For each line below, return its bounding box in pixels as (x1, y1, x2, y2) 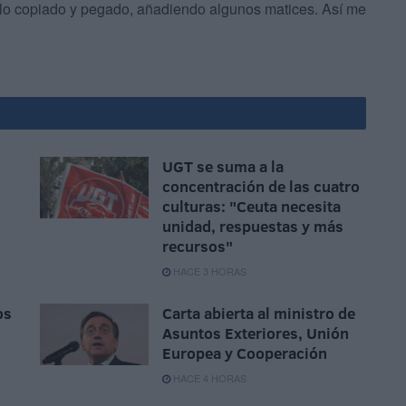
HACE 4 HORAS (170, 371, 246, 386)
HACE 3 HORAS (170, 264, 246, 279)
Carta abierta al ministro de (162, 303, 355, 324)
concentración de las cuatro (162, 176, 360, 198)
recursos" (162, 236, 233, 257)
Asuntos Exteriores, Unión (162, 323, 349, 344)
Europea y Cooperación (162, 343, 327, 364)
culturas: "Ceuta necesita (162, 196, 341, 217)
